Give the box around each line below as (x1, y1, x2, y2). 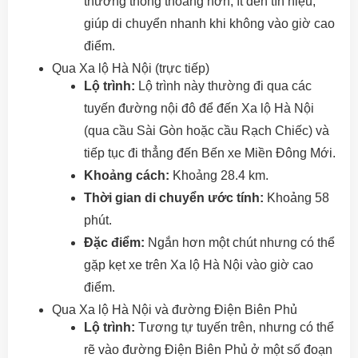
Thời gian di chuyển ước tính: (84, 191, 264, 205)
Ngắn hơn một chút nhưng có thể (145, 236, 335, 250)
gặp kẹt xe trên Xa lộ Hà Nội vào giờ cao (84, 258, 313, 272)
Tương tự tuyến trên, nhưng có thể (135, 320, 334, 335)
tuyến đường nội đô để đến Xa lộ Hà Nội (84, 101, 314, 116)
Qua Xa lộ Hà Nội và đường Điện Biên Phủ (52, 303, 297, 317)
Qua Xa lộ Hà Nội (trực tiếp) (52, 62, 209, 76)
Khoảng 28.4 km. (169, 169, 268, 183)
